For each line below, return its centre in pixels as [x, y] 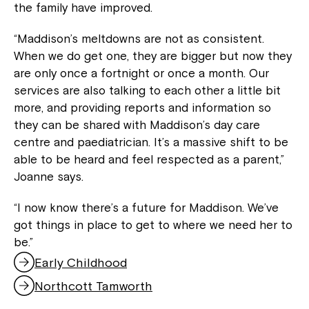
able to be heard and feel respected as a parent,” [149, 160]
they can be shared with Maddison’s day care [137, 125]
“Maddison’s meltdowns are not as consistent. [139, 39]
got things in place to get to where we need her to [153, 225]
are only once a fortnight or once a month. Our [141, 73]
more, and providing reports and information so [142, 108]
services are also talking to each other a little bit [147, 91]
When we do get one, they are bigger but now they [153, 56]
